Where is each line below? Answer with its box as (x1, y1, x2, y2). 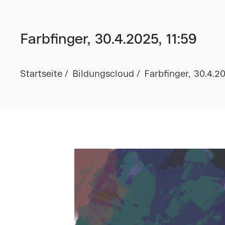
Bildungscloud (72, 70, 134, 78)
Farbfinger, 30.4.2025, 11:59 (20, 33, 196, 46)
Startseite (20, 70, 62, 78)
